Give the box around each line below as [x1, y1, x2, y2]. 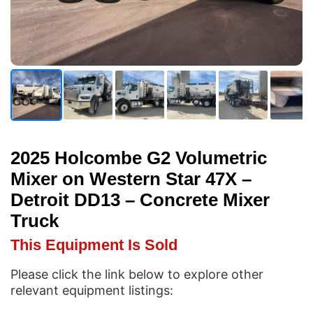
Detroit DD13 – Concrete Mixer [10, 189, 270, 211]
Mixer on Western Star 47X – [10, 168, 252, 190]
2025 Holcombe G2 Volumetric [10, 147, 267, 169]
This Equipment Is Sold [10, 236, 177, 254]
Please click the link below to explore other [10, 267, 263, 282]
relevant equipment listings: [10, 283, 173, 298]
